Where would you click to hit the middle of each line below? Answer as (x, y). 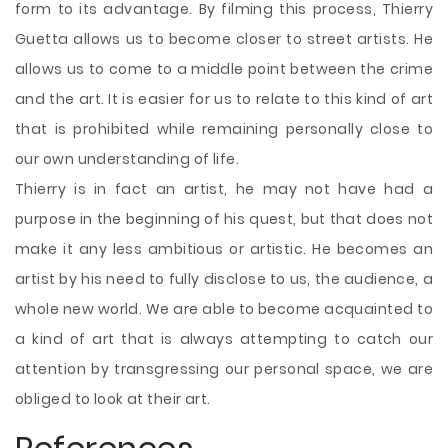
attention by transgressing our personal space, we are (224, 369)
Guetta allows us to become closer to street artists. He (224, 39)
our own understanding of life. (127, 159)
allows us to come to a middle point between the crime (224, 69)
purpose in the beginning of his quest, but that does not (224, 219)
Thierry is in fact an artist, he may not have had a (224, 189)
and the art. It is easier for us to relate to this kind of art (224, 99)
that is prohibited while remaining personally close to (224, 129)
